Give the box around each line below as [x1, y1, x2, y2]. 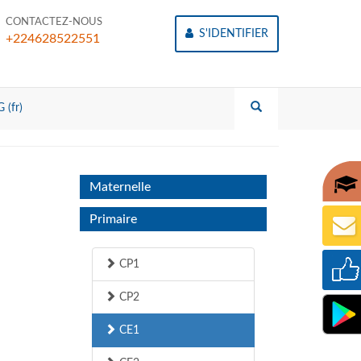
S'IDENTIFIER [196, 28, 268, 39]
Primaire [89, 213, 137, 226]
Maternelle [89, 180, 151, 193]
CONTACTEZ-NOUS [6, 17, 102, 27]
